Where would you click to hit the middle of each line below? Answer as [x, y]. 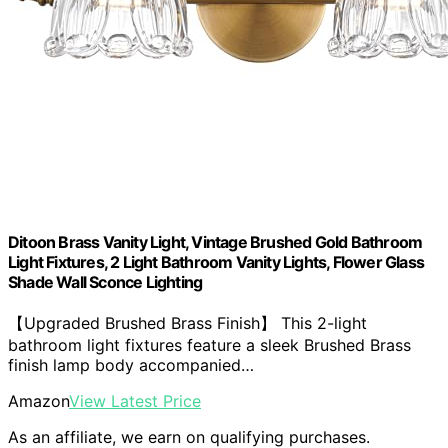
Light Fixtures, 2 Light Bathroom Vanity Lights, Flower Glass [216, 261]
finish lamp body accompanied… [131, 365]
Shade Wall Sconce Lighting [105, 281]
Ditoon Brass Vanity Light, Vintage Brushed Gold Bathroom [215, 241]
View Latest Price [135, 401]
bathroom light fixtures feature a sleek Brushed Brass [209, 345]
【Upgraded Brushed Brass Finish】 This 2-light [187, 323]
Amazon [38, 401]
